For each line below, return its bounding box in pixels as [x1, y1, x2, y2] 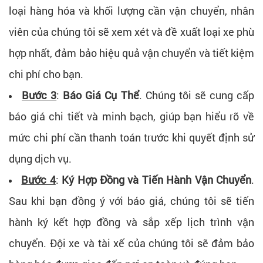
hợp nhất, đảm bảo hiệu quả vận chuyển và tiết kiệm [9, 45, 254, 60]
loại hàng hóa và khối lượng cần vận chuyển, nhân [9, 3, 254, 18]
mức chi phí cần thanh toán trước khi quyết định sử [9, 130, 254, 144]
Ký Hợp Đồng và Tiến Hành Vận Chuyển [62, 172, 252, 187]
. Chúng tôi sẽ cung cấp [139, 87, 255, 102]
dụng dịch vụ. [9, 151, 72, 166]
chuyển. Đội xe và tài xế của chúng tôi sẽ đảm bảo [9, 235, 254, 250]
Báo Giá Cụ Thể [63, 87, 139, 102]
